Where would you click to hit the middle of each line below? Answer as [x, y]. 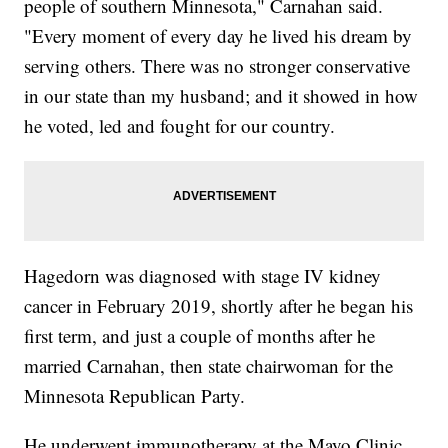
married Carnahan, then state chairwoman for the [209, 366]
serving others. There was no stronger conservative [217, 66]
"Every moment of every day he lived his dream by [218, 36]
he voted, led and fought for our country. [180, 126]
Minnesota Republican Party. [135, 396]
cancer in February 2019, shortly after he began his [219, 306]
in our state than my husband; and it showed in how [221, 96]
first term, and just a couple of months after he [200, 336]
